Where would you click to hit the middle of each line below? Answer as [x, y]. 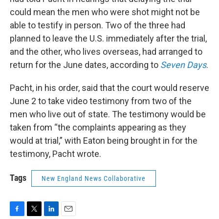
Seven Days [183, 65]
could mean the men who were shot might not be [105, 12]
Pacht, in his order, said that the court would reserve [109, 88]
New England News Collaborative [94, 179]
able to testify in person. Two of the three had [98, 25]
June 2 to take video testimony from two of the [101, 101]
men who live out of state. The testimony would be [108, 114]
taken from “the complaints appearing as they [98, 128]
